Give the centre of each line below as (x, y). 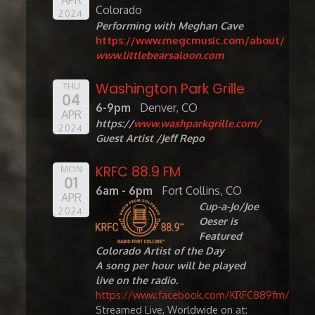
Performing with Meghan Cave (171, 26)
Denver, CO (169, 108)
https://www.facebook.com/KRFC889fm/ (193, 295)
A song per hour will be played (171, 265)
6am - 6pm (124, 191)
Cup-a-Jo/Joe (229, 206)
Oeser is (218, 221)
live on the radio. (137, 280)
